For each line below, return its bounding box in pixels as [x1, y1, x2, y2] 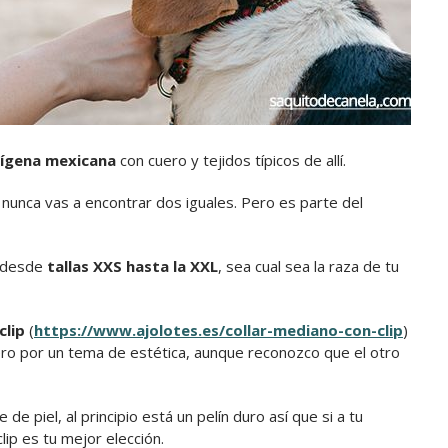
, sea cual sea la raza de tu [218, 256, 399, 277]
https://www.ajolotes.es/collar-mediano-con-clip [34, 320, 403, 341]
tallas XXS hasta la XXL [47, 256, 218, 277]
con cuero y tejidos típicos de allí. [120, 150, 346, 171]
